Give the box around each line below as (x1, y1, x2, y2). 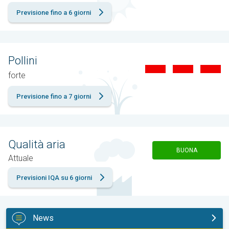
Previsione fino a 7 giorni (16, 92, 91, 100)
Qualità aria (8, 138, 65, 151)
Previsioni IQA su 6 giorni (16, 173, 92, 181)
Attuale (8, 153, 33, 163)
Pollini (8, 54, 37, 67)
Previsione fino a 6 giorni (16, 8, 91, 16)
